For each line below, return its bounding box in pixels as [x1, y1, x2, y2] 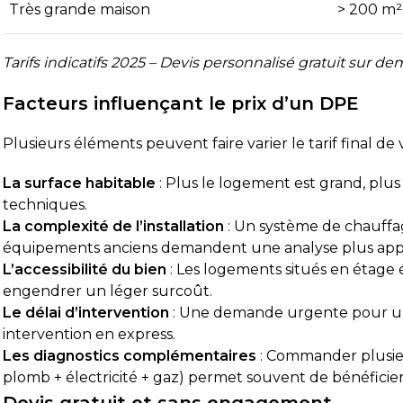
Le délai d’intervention [3, 303, 170, 321]
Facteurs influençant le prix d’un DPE [3, 92, 360, 114]
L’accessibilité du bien [3, 260, 167, 278]
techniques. [3, 195, 88, 213]
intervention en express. [3, 325, 176, 343]
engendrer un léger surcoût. [3, 282, 213, 300]
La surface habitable [3, 174, 157, 192]
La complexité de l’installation [3, 217, 225, 235]
